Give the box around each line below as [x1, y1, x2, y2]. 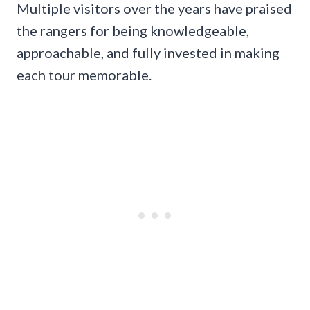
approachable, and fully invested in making [17, 44, 280, 62]
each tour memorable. [17, 66, 152, 84]
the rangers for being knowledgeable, [17, 22, 249, 39]
